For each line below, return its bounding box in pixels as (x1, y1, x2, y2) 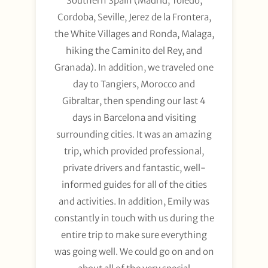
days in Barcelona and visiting (72, 112, 196, 124)
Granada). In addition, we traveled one (54, 62, 214, 74)
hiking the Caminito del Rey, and (66, 45, 202, 57)
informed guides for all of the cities (61, 179, 207, 191)
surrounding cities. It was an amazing (56, 129, 212, 141)
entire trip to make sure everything (61, 229, 207, 241)
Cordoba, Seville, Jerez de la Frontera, (57, 11, 211, 23)
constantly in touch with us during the (54, 212, 214, 224)
